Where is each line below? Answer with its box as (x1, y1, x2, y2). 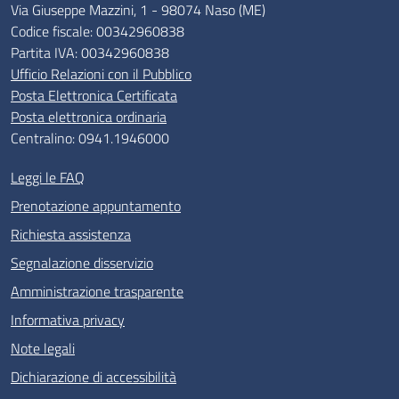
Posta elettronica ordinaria (11, 106, 167, 127)
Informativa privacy (11, 309, 125, 330)
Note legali (11, 338, 75, 359)
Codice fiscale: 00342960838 (11, 20, 184, 42)
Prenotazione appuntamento (11, 195, 181, 216)
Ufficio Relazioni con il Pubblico (11, 63, 191, 85)
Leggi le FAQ (11, 167, 85, 188)
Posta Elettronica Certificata (11, 85, 177, 106)
